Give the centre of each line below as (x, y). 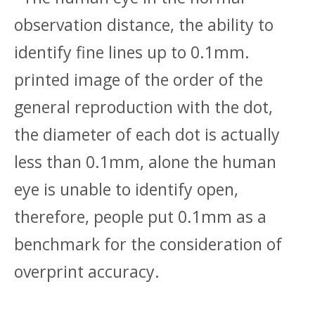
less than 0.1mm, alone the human (145, 162)
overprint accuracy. (87, 271)
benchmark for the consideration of (148, 244)
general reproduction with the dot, (143, 107)
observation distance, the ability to (144, 25)
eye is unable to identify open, (126, 189)
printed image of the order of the (139, 79)
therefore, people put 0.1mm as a (140, 217)
